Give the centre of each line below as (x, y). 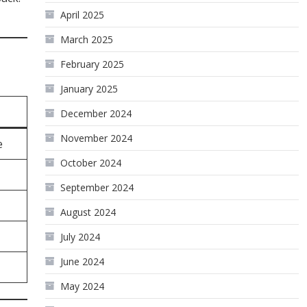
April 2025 (83, 15)
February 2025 (93, 64)
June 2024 (83, 261)
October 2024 (91, 163)
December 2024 (96, 113)
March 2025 (87, 39)
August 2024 (88, 212)
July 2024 (81, 237)
